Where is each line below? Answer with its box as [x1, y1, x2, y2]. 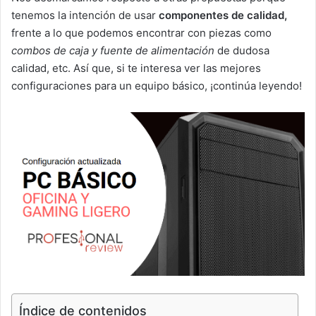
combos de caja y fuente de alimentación [11, 43, 217, 57]
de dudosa [217, 43, 269, 57]
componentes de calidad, [159, 8, 287, 22]
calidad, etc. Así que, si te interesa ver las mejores [11, 61, 261, 75]
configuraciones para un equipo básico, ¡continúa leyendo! [11, 78, 302, 92]
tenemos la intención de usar [11, 8, 159, 22]
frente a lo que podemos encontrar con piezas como [11, 25, 272, 39]
